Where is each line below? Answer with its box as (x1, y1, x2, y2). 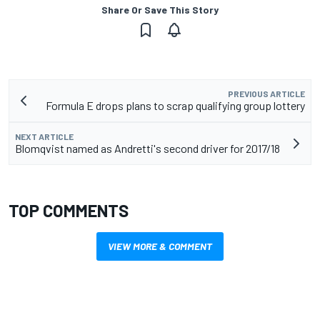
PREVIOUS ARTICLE (228, 89, 305, 99)
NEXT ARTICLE (15, 131, 74, 142)
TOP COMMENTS (9, 200, 129, 221)
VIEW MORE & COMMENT (108, 240, 212, 253)
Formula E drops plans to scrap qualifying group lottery (46, 99, 305, 113)
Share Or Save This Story (101, 4, 219, 16)
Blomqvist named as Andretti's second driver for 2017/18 (15, 141, 280, 156)
